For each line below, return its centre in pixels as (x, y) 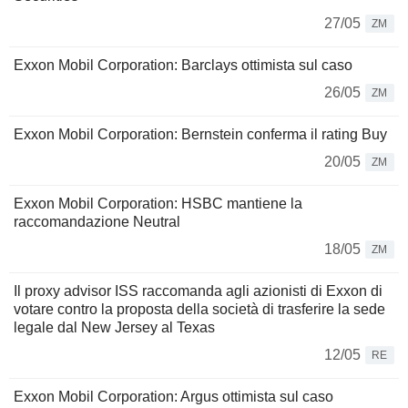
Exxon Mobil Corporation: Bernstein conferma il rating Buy (200, 135)
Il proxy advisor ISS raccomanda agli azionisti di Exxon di (198, 291)
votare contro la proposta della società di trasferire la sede (199, 310)
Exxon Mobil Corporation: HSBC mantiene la (158, 204)
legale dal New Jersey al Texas (114, 328)
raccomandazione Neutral (97, 222)
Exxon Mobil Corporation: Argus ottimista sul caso (173, 397)
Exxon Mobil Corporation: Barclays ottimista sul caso (183, 66)
